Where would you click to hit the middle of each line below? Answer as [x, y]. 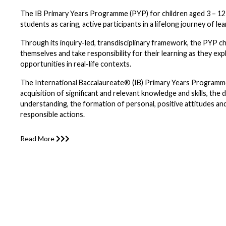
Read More [38, 138]
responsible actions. [53, 114]
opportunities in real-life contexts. [76, 64]
